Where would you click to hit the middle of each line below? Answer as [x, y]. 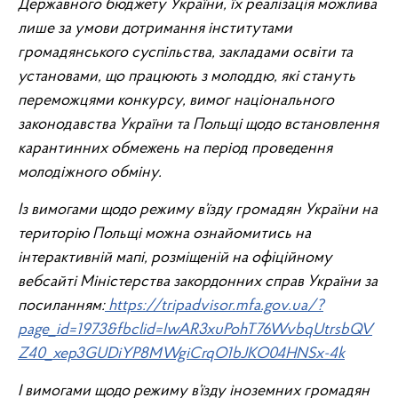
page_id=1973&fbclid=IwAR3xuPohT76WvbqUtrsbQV [195, 330]
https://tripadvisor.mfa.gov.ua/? [214, 306]
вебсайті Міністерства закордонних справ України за [198, 282]
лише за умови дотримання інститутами [155, 29]
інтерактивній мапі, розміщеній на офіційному [175, 258]
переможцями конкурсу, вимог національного [176, 101]
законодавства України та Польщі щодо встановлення [198, 125]
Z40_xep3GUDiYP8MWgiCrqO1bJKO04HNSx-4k [181, 354]
